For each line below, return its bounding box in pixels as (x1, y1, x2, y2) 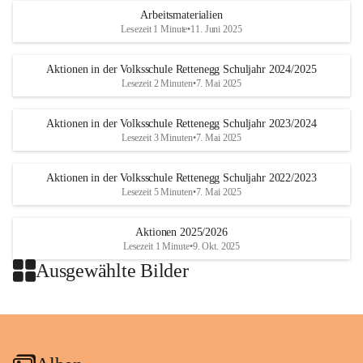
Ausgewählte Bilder (36, 259, 189, 281)
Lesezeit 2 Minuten (121, 78, 193, 89)
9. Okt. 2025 (192, 241, 241, 252)
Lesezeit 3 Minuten (121, 132, 193, 143)
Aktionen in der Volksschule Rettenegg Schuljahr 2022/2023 (46, 172, 317, 184)
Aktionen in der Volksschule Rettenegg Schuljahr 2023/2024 (46, 117, 317, 130)
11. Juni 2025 (190, 23, 242, 35)
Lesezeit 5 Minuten (121, 186, 193, 198)
